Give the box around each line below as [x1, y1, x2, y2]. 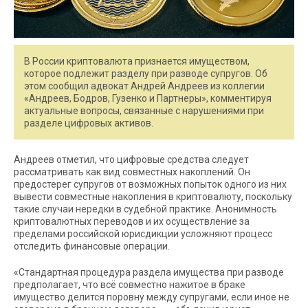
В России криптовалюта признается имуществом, [24, 56, 250, 67]
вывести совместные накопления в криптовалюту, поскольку [14, 191, 292, 203]
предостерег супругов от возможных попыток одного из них [14, 179, 287, 190]
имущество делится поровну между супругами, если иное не [14, 291, 289, 303]
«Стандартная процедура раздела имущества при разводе [14, 267, 284, 278]
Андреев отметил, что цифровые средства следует [14, 154, 249, 166]
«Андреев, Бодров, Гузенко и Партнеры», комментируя [24, 93, 272, 104]
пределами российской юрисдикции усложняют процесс [14, 228, 272, 240]
